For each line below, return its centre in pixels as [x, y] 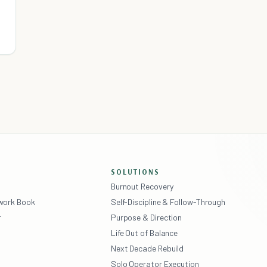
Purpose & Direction [146, 217]
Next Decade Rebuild [147, 248]
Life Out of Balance [144, 232]
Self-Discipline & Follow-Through [168, 201]
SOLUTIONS [135, 171]
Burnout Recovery [142, 186]
